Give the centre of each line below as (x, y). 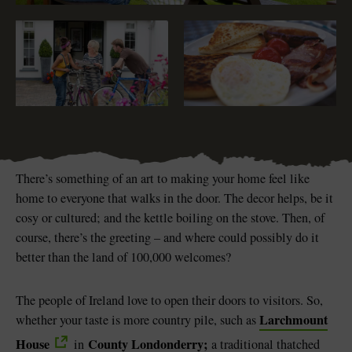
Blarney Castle (66, 91)
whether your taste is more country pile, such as (137, 320)
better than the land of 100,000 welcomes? (123, 257)
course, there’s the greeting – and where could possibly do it (167, 238)
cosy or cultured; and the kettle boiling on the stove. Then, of (170, 218)
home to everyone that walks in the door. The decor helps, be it (174, 198)
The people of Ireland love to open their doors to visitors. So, (169, 301)
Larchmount (293, 320)
